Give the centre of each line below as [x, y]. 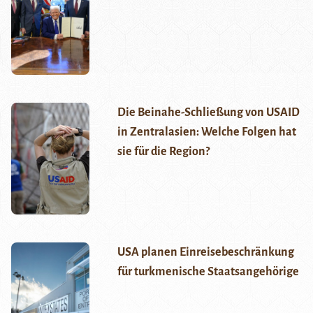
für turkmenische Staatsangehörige [208, 272]
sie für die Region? [163, 152]
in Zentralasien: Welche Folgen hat [206, 132]
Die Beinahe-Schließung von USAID [208, 113]
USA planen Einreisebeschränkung [205, 253]
